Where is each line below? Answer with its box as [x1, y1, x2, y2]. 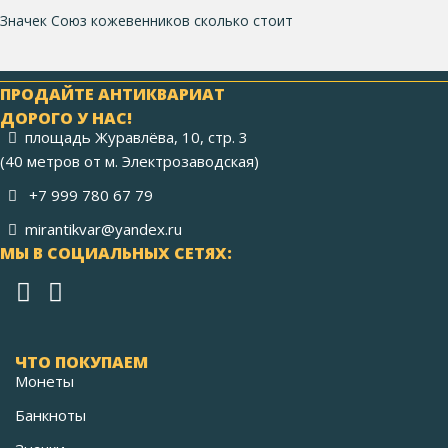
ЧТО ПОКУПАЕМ [15, 351, 148, 374]
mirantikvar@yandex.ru [25, 219, 182, 240]
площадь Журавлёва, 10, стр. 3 [25, 127, 248, 148]
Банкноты [15, 405, 86, 426]
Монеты [15, 371, 74, 392]
